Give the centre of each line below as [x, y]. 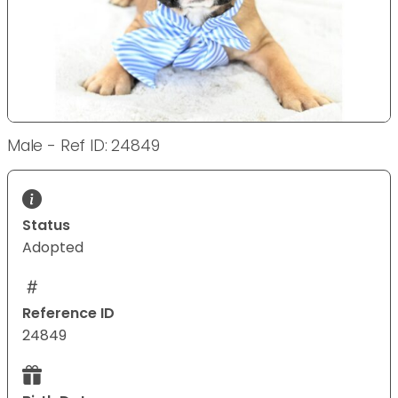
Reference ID [68, 314]
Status [46, 226]
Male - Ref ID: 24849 [84, 146]
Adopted [53, 248]
